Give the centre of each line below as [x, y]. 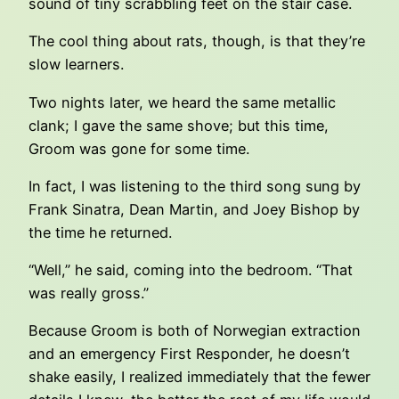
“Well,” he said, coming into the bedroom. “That [191, 270]
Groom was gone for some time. [139, 148]
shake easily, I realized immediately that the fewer [199, 377]
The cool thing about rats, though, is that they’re [197, 41]
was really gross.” [89, 293]
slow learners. [76, 65]
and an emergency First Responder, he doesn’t [189, 354]
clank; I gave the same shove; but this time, [179, 125]
